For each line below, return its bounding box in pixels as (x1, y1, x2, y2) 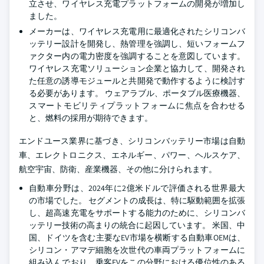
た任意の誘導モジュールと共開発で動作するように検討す (29, 75, 245, 86)
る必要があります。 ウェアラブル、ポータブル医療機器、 (29, 88, 245, 98)
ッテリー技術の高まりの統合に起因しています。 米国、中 (29, 220, 245, 230)
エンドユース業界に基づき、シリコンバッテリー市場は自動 (19, 136, 245, 146)
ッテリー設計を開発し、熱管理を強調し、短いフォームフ (29, 38, 245, 49)
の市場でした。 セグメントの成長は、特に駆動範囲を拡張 (29, 195, 245, 206)
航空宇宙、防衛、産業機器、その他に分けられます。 (19, 164, 217, 174)
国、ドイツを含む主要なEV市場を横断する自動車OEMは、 (29, 232, 245, 243)
